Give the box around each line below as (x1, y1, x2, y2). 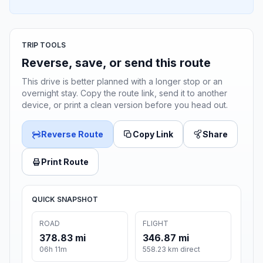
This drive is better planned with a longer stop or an (22, 76, 222, 87)
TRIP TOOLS (22, 41, 66, 50)
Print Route (41, 157, 89, 167)
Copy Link (133, 129, 173, 140)
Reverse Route (41, 129, 103, 140)
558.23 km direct (143, 245, 200, 254)
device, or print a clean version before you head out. (22, 100, 228, 110)
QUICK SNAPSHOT (32, 195, 98, 204)
